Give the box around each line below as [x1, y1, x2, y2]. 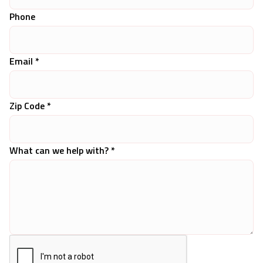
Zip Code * [9, 98, 51, 113]
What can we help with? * [9, 143, 115, 157]
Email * [9, 53, 39, 68]
